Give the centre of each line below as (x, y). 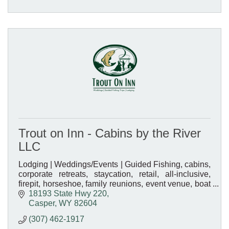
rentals (31, 193)
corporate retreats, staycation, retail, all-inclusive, (114, 174)
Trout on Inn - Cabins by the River (110, 133)
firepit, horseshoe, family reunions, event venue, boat (114, 184)
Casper (42, 203)
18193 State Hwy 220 (68, 194)
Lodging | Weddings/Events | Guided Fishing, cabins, (114, 164)
